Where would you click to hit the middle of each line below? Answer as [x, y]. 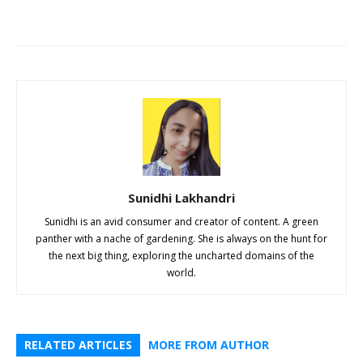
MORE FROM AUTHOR [209, 345]
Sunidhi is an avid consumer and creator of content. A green [181, 222]
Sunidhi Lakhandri [181, 198]
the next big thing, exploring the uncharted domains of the [181, 256]
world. [181, 273]
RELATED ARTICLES [78, 345]
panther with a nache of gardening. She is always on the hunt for [181, 239]
